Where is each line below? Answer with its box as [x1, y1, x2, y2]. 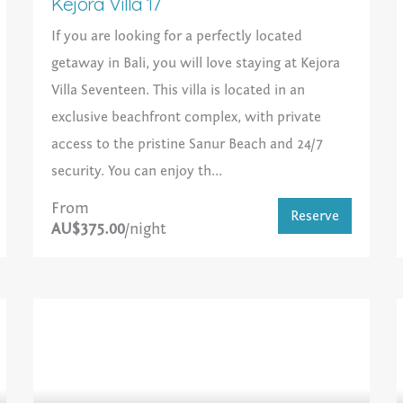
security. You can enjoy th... [51, 163, 223, 180]
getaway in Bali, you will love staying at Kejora [51, 55, 341, 72]
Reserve [290, 208, 339, 225]
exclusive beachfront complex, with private [51, 109, 322, 126]
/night [125, 219, 167, 239]
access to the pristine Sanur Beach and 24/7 [51, 136, 324, 153]
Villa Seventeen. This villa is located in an [51, 82, 306, 99]
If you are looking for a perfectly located [51, 28, 303, 45]
